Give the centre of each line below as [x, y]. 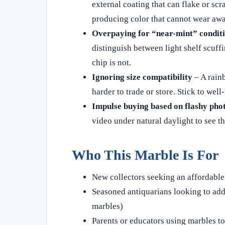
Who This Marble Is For [145, 155]
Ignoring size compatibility [142, 77]
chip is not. [111, 62]
